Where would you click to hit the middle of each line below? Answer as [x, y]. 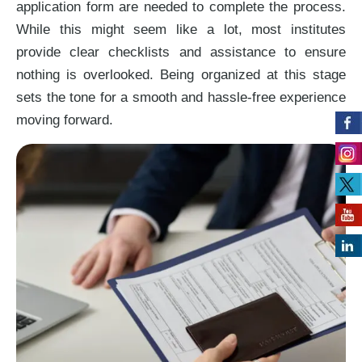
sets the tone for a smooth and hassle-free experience [181, 98]
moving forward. [65, 120]
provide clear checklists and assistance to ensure [181, 53]
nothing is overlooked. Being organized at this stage [181, 75]
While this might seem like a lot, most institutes [181, 30]
